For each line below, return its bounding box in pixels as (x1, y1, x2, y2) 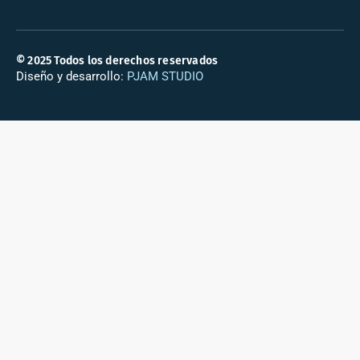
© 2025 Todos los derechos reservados (16, 53, 219, 67)
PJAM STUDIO (127, 68, 203, 84)
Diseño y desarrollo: (16, 68, 127, 84)
